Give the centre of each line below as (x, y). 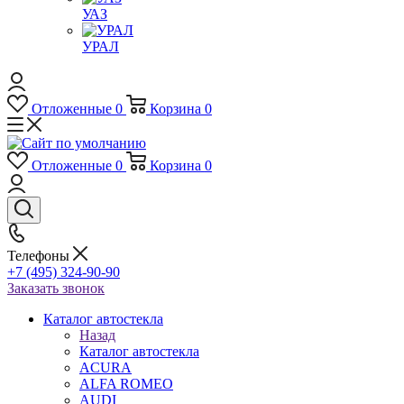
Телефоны (40, 256)
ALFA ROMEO (126, 384)
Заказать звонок (56, 288)
